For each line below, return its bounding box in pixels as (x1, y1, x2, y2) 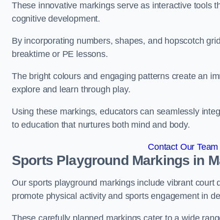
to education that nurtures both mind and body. (12, 120, 190, 130)
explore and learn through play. (12, 84, 131, 94)
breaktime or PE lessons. (12, 49, 108, 59)
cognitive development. (12, 14, 101, 24)
